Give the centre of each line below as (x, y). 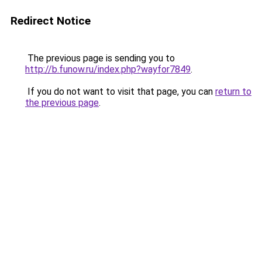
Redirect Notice (51, 21)
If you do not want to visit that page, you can (120, 92)
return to (233, 92)
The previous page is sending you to (100, 58)
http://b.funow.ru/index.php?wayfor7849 (108, 69)
